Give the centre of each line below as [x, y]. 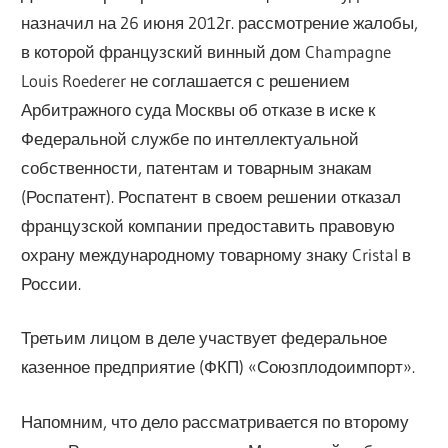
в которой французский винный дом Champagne [206, 51]
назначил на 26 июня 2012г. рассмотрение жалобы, [220, 22]
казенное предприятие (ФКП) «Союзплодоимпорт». [218, 367]
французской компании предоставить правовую [208, 225]
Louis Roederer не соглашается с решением [186, 80]
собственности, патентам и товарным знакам [197, 167]
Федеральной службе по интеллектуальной [190, 138]
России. [51, 283]
